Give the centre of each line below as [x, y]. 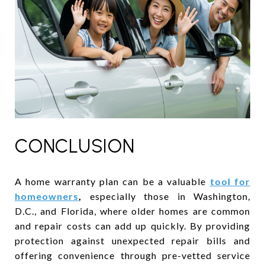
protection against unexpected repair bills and [132, 240]
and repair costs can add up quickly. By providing [132, 225]
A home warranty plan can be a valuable [112, 181]
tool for [230, 181]
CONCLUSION [75, 146]
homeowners [47, 196]
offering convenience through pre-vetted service [132, 255]
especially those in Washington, [166, 196]
